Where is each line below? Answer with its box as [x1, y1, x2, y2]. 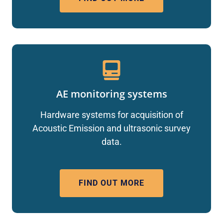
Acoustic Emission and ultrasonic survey [32, 123, 191, 134]
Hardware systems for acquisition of [40, 110, 183, 120]
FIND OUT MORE [79, 178, 144, 188]
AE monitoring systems [56, 87, 167, 101]
